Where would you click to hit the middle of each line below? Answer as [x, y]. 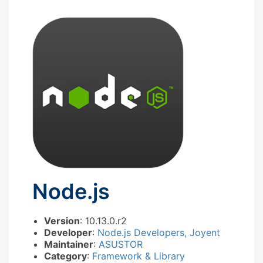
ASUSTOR [121, 244]
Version [62, 220]
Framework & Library [139, 256]
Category [65, 256]
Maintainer [69, 244]
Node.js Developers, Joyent [159, 232]
